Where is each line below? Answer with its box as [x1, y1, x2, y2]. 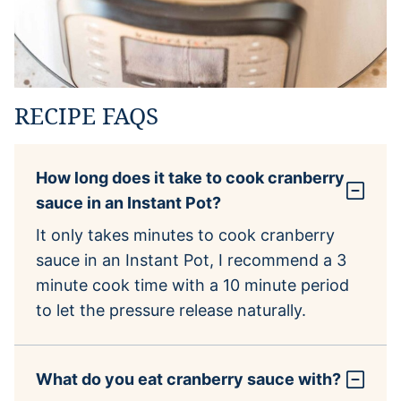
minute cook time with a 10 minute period [36, 275, 349, 294]
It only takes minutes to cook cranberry [36, 225, 335, 244]
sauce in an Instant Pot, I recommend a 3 [36, 250, 346, 269]
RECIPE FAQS [14, 98, 158, 132]
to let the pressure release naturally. [36, 300, 306, 320]
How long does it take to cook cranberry [36, 167, 345, 187]
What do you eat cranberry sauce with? [36, 369, 341, 388]
